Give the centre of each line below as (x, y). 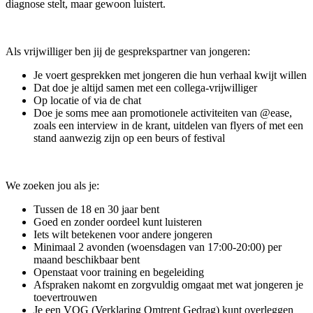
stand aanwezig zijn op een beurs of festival (129, 138)
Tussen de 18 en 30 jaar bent (96, 209)
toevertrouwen (65, 297)
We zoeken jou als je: (52, 185)
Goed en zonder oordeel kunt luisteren (118, 221)
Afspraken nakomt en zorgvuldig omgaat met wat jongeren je (168, 284)
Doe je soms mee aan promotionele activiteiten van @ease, (163, 112)
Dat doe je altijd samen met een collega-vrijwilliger (145, 87)
